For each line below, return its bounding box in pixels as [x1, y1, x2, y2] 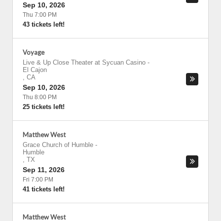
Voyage [23, 48, 44, 56]
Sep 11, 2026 [23, 166, 65, 174]
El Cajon [23, 66, 47, 74]
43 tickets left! [23, 21, 65, 28]
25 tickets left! [23, 103, 65, 110]
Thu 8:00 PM [23, 94, 57, 101]
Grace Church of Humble [23, 141, 93, 148]
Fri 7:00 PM [23, 176, 53, 183]
